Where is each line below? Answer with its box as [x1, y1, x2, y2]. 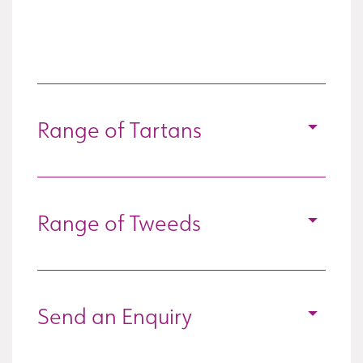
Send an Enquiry [37, 301, 192, 332]
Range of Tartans [37, 114, 202, 146]
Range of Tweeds [37, 207, 201, 239]
